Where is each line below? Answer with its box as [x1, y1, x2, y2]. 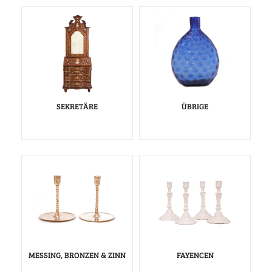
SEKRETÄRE [56, 101, 98, 112]
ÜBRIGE [182, 101, 208, 112]
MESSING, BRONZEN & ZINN [29, 250, 126, 261]
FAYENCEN [176, 250, 214, 261]
